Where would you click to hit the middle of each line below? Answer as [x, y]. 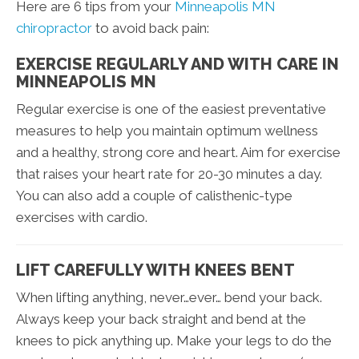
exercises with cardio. [82, 218]
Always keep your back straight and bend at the [161, 319]
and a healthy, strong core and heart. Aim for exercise [178, 153]
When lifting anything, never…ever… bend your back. [169, 298]
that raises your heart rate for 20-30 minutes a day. [169, 174]
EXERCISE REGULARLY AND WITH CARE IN [177, 65]
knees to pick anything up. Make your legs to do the [174, 341]
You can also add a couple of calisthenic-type [154, 196]
